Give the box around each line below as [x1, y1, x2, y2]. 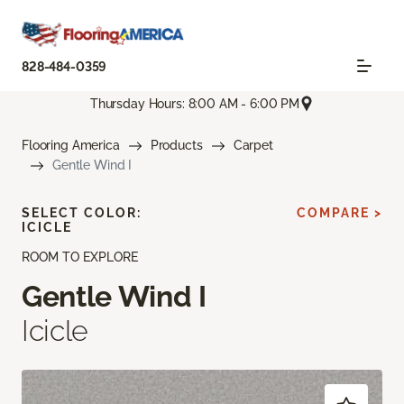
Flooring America [22, 138, 120, 153]
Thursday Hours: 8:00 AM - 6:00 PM [89, 96, 300, 111]
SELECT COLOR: [22, 206, 142, 221]
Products [150, 138, 203, 153]
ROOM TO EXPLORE [22, 250, 138, 265]
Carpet [233, 138, 273, 153]
